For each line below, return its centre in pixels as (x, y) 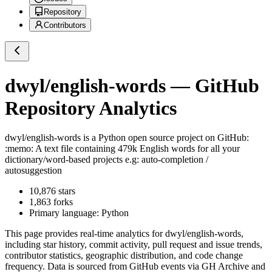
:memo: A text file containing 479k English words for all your (122, 149)
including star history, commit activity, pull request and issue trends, (134, 245)
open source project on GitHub (186, 138)
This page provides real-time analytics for (85, 234)
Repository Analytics (91, 108)
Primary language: (65, 213)
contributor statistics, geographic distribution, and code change (124, 256)
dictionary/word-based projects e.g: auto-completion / (107, 160)
